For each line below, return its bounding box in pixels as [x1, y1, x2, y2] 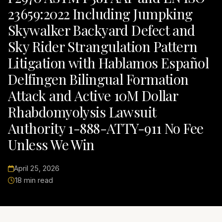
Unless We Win [8, 135, 95, 154]
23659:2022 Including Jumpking [8, 4, 193, 23]
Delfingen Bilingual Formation [8, 70, 189, 89]
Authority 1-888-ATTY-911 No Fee [8, 119, 204, 138]
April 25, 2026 [14, 164, 59, 173]
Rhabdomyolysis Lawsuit [8, 103, 157, 121]
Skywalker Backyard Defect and [8, 21, 195, 40]
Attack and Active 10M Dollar [8, 86, 178, 105]
